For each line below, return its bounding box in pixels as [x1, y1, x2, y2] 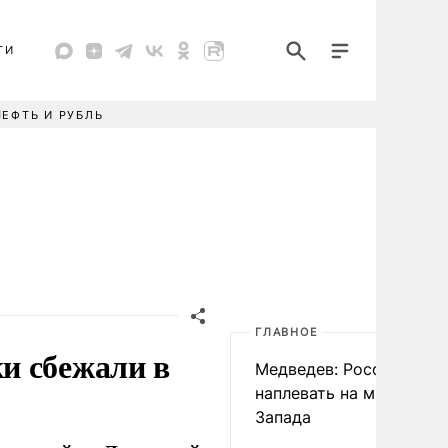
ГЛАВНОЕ [255, 325, 319, 339]
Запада [255, 407, 311, 427]
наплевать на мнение [255, 383, 421, 403]
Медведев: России [255, 359, 401, 379]
